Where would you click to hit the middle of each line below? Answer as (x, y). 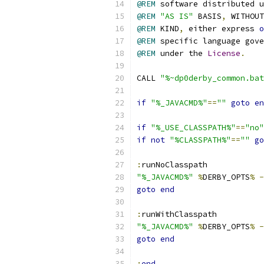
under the (181, 53)
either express (222, 29)
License (224, 53)
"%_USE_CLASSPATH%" (193, 128)
